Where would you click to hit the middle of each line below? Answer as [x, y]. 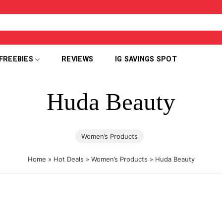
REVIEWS [78, 59]
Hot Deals [68, 159]
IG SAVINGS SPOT [146, 59]
